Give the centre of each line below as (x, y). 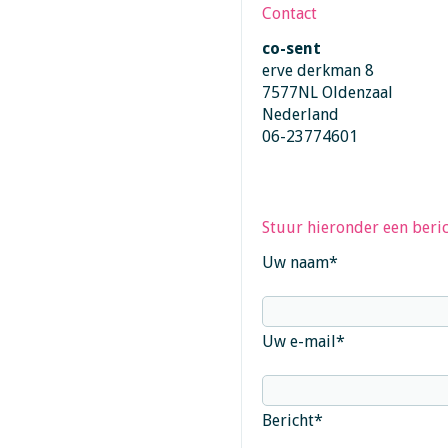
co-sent (291, 48)
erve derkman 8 (317, 70)
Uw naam (295, 262)
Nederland (300, 114)
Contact (289, 13)
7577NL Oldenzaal (327, 92)
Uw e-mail (298, 341)
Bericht (287, 420)
